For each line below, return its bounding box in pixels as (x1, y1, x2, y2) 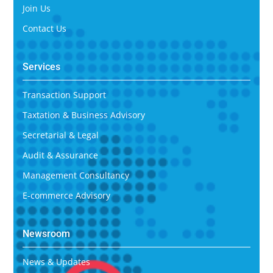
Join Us (22, 2, 51, 14)
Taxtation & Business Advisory (22, 109, 145, 121)
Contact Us (22, 23, 66, 34)
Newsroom (22, 228, 70, 239)
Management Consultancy (22, 169, 129, 181)
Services (22, 61, 60, 73)
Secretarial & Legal (22, 129, 99, 141)
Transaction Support (22, 89, 106, 101)
